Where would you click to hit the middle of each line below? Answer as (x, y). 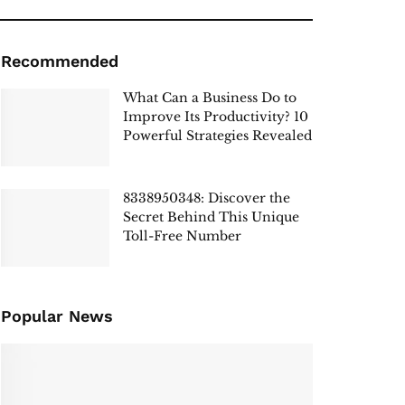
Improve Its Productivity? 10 (216, 117)
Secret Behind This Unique (211, 217)
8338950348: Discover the (207, 198)
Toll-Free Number (182, 236)
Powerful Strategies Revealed (217, 136)
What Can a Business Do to (210, 98)
